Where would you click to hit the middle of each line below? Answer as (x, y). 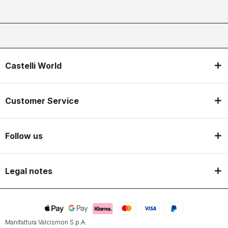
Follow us (24, 136)
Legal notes (29, 171)
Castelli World (33, 66)
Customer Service (42, 101)
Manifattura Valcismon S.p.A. (46, 222)
